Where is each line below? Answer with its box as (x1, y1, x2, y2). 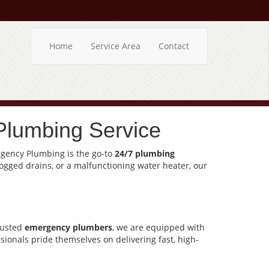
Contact (159, 40, 189, 52)
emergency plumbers (25, 222, 112, 233)
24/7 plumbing (115, 148, 175, 159)
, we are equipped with (112, 222, 205, 233)
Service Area (91, 40, 141, 52)
